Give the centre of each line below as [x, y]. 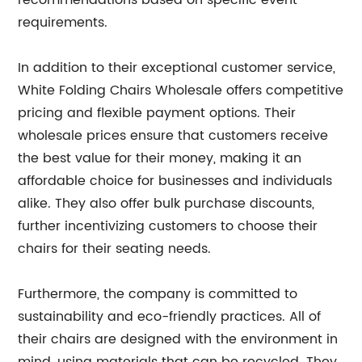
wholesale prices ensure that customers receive [173, 136]
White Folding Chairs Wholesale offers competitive [181, 90]
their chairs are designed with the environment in [178, 339]
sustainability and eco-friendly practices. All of [170, 317]
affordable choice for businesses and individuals [175, 181]
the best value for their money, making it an [160, 158]
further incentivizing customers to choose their [168, 226]
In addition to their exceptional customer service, [177, 68]
